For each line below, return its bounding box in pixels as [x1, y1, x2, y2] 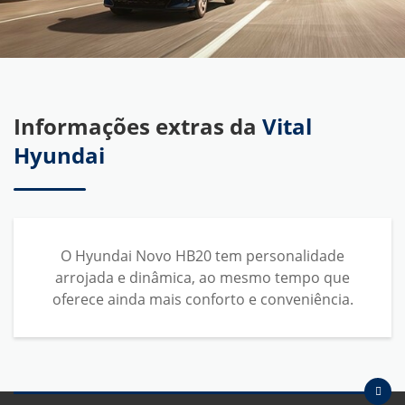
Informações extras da [14, 111, 262, 142]
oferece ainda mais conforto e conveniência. [52, 289, 353, 310]
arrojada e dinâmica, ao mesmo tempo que [55, 268, 350, 288]
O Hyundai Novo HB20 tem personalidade [61, 246, 344, 267]
